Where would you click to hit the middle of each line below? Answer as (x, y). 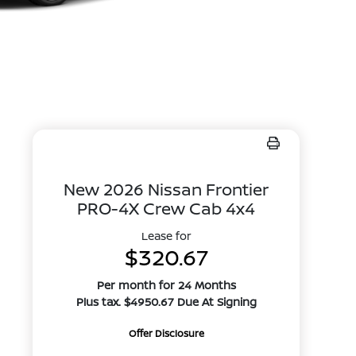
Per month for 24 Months (166, 285)
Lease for (166, 236)
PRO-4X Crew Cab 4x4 (166, 208)
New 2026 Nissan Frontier (166, 189)
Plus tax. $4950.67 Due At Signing (166, 302)
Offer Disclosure (166, 333)
